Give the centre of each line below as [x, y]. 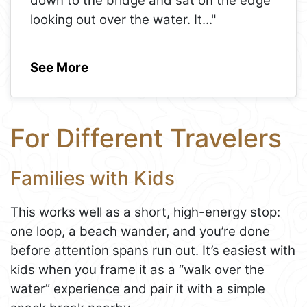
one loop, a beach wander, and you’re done [140, 232]
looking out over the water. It [116, 19]
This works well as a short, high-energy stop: [145, 212]
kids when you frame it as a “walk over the [137, 270]
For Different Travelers [146, 138]
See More [59, 67]
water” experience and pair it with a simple [138, 289]
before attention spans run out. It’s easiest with [153, 251]
